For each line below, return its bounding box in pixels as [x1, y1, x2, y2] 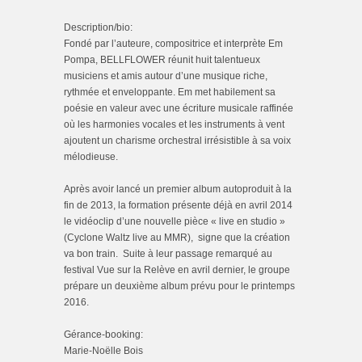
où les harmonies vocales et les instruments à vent [64, 119, 284, 130]
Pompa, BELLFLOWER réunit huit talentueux [64, 54, 260, 65]
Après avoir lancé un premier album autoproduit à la [64, 183, 292, 195]
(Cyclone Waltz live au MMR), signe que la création [64, 232, 290, 243]
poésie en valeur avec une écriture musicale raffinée [64, 103, 293, 114]
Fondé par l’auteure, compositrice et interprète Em [64, 38, 283, 49]
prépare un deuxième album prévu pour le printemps [64, 280, 295, 292]
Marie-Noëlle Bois [64, 345, 143, 356]
